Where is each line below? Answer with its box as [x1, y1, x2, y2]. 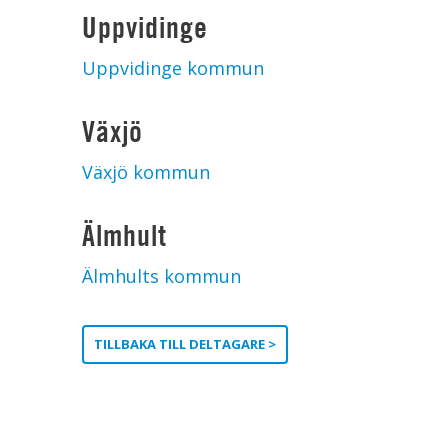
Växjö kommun [82, 160, 210, 184]
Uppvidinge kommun [82, 56, 264, 80]
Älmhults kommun [82, 264, 241, 288]
